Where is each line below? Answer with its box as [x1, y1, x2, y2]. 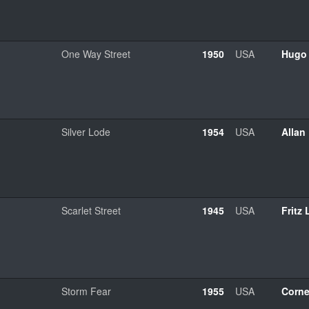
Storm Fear [61, 283, 111, 298]
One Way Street [61, 46, 130, 61]
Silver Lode [61, 124, 110, 139]
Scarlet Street [61, 203, 121, 217]
